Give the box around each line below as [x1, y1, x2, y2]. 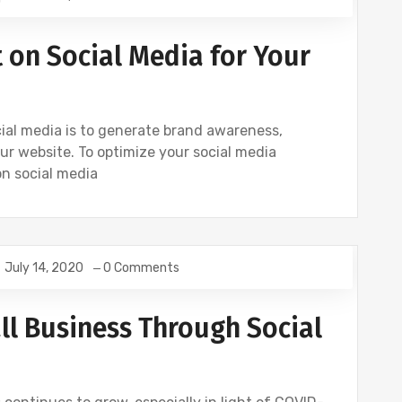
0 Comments [103, 259, 179, 275]
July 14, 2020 [4, 259, 83, 275]
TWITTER [72, 260, 129, 274]
